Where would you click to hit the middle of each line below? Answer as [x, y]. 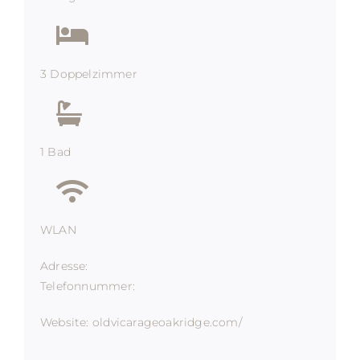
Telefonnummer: [87, 286]
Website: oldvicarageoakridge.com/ [141, 322]
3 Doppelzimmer [88, 74]
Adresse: [64, 266]
